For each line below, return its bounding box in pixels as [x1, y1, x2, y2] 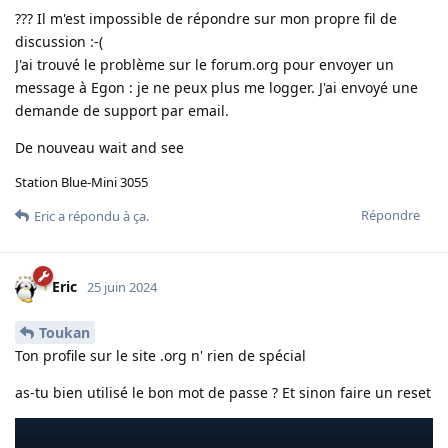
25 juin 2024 [87, 277, 157, 296]
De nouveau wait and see [15, 137, 184, 157]
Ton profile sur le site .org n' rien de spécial [15, 345, 306, 365]
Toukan [39, 322, 90, 342]
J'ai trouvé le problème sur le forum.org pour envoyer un [15, 54, 394, 74]
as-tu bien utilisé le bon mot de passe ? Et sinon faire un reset [15, 382, 431, 402]
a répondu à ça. [55, 206, 149, 225]
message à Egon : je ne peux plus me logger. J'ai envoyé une [15, 77, 418, 97]
